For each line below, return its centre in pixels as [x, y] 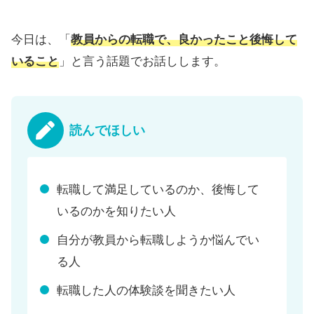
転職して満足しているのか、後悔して [158, 189]
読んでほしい [107, 131]
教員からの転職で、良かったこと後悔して [184, 40]
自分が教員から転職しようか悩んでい [158, 240]
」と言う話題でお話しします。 [142, 62]
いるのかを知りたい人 [117, 211]
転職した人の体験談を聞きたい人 [146, 291]
